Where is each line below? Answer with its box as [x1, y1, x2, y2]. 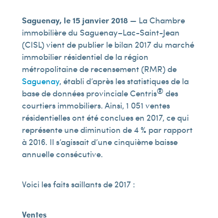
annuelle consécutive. [21, 148, 103, 160]
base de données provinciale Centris [21, 87, 157, 99]
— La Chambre [129, 14, 185, 26]
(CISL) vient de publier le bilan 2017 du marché [21, 38, 194, 50]
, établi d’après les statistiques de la [59, 75, 189, 87]
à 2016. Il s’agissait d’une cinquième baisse [21, 136, 178, 147]
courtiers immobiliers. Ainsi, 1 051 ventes [21, 99, 170, 111]
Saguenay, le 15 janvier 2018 [21, 14, 130, 26]
